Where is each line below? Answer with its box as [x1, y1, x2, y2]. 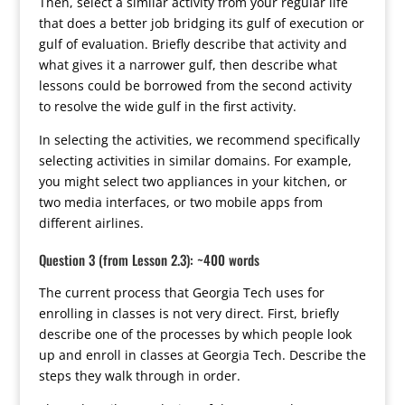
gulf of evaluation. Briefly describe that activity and [38, 35, 347, 52]
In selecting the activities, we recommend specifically [38, 131, 360, 148]
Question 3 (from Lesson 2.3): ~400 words [38, 250, 259, 269]
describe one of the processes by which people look [38, 325, 352, 343]
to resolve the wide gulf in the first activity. [38, 98, 297, 115]
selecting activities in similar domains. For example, [38, 152, 352, 169]
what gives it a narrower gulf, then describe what [38, 56, 337, 73]
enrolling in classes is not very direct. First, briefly [38, 305, 339, 322]
